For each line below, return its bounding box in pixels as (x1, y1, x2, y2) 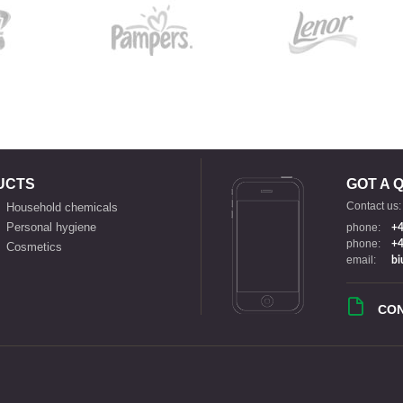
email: (346, 253, 377, 266)
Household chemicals (5, 200, 118, 214)
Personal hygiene (5, 219, 96, 234)
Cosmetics (5, 239, 62, 254)
